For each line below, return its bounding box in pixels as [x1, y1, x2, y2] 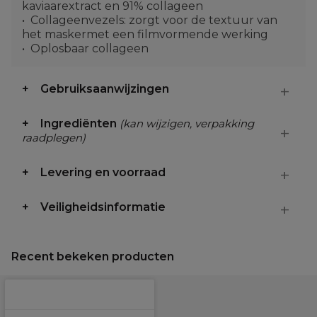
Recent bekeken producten [11, 250, 174, 263]
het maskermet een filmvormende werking [22, 28, 268, 41]
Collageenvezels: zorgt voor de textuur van [30, 13, 277, 27]
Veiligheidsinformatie [40, 200, 166, 214]
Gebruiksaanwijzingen [40, 82, 169, 96]
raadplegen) [22, 131, 86, 144]
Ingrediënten [40, 117, 120, 130]
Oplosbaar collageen [30, 42, 149, 55]
